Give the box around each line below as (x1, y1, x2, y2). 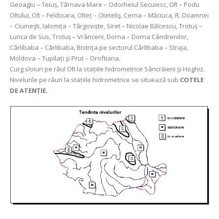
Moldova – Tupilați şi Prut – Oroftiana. (10, 54, 120, 63)
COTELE (180, 75, 204, 84)
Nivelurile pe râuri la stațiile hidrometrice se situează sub (10, 75, 180, 84)
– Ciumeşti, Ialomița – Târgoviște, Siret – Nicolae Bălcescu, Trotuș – (10, 22, 202, 30)
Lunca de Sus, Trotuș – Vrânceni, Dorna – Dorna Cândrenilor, (10, 32, 188, 41)
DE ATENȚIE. (10, 86, 48, 95)
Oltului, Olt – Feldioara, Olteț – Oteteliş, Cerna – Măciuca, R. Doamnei (10, 11, 209, 20)
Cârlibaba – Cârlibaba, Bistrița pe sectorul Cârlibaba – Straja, (10, 43, 188, 52)
